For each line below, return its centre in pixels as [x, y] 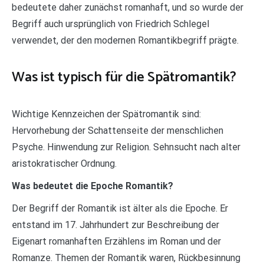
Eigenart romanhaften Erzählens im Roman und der [116, 241]
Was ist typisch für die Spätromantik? [124, 77]
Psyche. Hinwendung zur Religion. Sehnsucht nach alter [126, 147]
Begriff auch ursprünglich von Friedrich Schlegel [110, 24]
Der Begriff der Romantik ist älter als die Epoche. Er [120, 208]
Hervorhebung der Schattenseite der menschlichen [118, 130]
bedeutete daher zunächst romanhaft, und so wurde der [128, 7]
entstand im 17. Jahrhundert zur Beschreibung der [115, 225]
